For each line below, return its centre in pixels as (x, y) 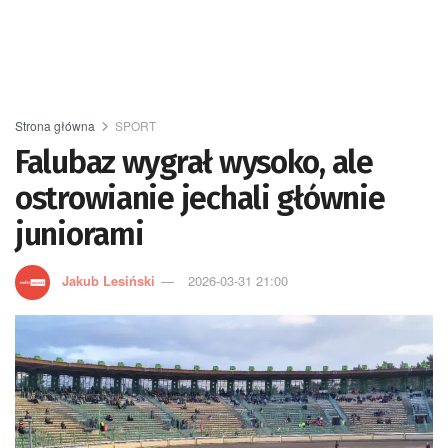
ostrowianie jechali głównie (200, 198)
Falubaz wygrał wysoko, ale (194, 162)
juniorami (79, 234)
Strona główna (55, 125)
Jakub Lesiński (109, 280)
